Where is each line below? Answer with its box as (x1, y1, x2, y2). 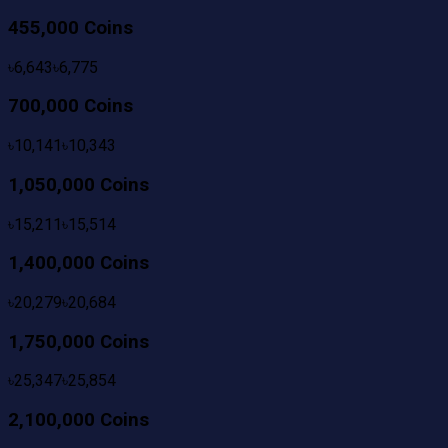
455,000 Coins (8, 16, 133, 39)
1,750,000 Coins (8, 330, 149, 353)
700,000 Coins (8, 95, 133, 118)
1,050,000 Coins (8, 173, 149, 196)
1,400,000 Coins (8, 252, 149, 275)
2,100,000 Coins (8, 409, 149, 432)
